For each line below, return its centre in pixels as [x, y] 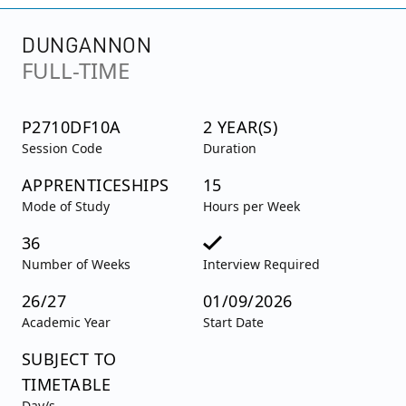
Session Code [62, 149]
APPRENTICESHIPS [96, 185]
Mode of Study [66, 207]
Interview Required [261, 265]
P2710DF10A [72, 127]
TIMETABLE [67, 385]
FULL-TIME [76, 71]
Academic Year [66, 323]
